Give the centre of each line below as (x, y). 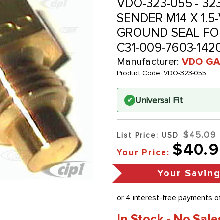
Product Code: (140, 73)
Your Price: (143, 153)
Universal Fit (159, 100)
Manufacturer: (149, 62)
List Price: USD (148, 135)
